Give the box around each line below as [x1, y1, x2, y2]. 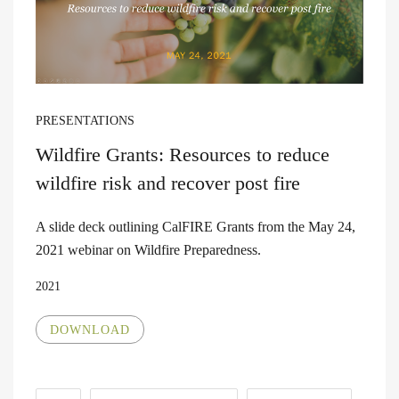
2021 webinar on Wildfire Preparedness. [36, 241, 265, 257]
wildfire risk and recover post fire [36, 171, 300, 194]
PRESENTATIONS [36, 113, 134, 127]
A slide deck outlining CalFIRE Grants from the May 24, [36, 218, 355, 234]
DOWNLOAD [50, 322, 130, 337]
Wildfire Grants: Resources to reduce [36, 142, 330, 166]
